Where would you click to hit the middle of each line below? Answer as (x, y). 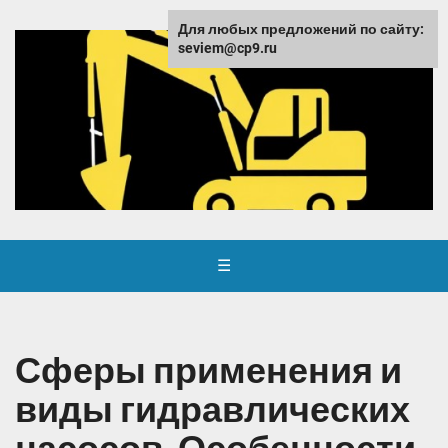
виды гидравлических (212, 410)
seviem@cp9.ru (227, 48)
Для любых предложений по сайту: (301, 29)
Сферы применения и (208, 371)
